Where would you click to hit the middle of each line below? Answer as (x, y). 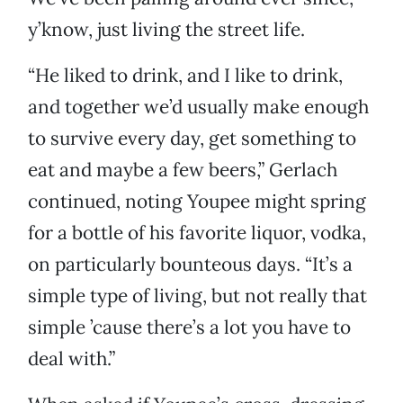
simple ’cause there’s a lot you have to (189, 327)
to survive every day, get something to (192, 139)
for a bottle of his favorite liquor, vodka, (197, 233)
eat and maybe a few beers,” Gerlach (183, 170)
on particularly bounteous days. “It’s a (190, 264)
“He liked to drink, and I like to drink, (185, 76)
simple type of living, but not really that (197, 296)
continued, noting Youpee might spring (197, 201)
